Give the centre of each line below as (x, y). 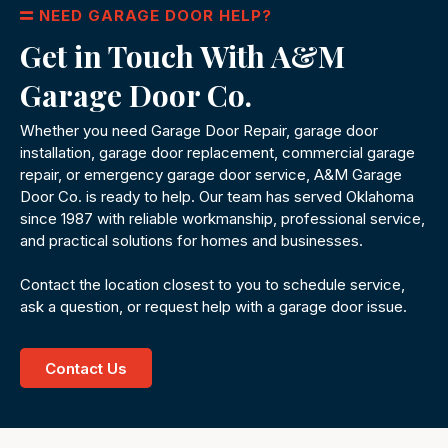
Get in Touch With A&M (182, 56)
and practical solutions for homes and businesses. (191, 241)
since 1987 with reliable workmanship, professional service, (222, 219)
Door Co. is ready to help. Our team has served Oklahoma (217, 197)
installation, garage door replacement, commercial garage (217, 153)
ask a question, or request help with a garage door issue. (213, 307)
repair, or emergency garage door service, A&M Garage (211, 175)
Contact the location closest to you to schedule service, (212, 285)
